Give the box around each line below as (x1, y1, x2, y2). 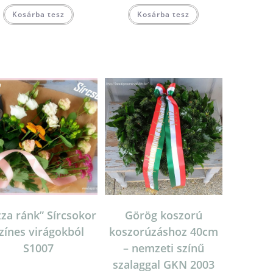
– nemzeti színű (122, 241, 204, 256)
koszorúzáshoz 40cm (108, 224, 218, 239)
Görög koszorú (124, 208, 202, 223)
